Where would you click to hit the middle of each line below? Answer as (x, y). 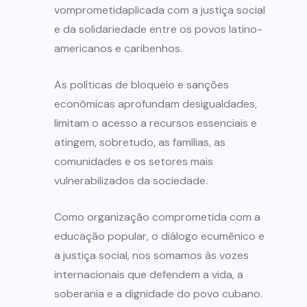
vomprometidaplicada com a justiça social (160, 10)
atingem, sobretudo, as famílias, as (140, 143)
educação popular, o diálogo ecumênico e (159, 236)
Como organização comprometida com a (157, 217)
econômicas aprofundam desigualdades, (156, 104)
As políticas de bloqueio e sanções (142, 85)
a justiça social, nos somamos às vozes (151, 256)
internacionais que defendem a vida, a (149, 275)
